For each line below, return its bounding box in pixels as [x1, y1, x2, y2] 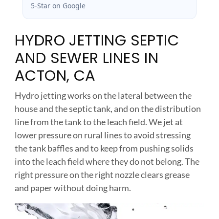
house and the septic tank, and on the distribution [15, 103, 201, 114]
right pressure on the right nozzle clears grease [15, 169, 190, 180]
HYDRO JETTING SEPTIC [15, 29, 179, 51]
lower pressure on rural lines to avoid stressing [15, 129, 191, 140]
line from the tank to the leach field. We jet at [15, 116, 183, 127]
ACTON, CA [15, 65, 96, 86]
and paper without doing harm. [15, 182, 131, 193]
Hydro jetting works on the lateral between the [15, 89, 192, 101]
